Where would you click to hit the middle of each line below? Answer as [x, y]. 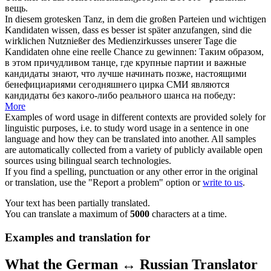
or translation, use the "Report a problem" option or [104, 182]
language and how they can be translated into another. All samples [130, 139]
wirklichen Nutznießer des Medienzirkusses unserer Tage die [121, 41]
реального [141, 95]
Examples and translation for [77, 237]
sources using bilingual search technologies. [88, 160]
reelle [101, 51]
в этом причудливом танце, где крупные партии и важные [126, 62]
